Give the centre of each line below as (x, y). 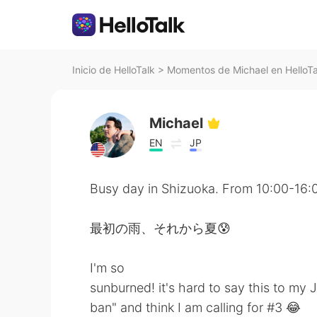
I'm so (107, 268)
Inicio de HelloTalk (114, 70)
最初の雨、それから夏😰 (160, 228)
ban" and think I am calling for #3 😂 (195, 307)
